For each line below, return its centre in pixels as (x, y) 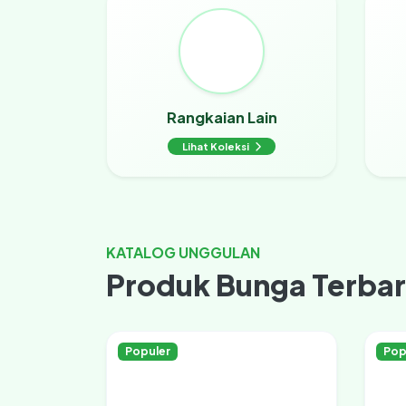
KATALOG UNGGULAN (183, 253)
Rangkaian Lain (222, 118)
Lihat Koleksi (217, 147)
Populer (148, 352)
